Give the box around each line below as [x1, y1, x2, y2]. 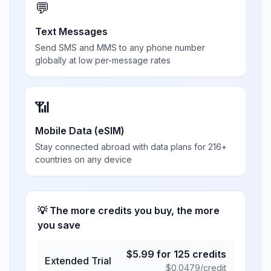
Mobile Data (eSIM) [35, 125, 125, 137]
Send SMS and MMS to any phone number [35, 42, 205, 53]
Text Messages [35, 25, 108, 38]
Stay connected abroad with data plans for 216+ [35, 142, 227, 152]
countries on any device [35, 154, 132, 165]
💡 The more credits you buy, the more [38, 204, 220, 217]
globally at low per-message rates [35, 55, 171, 65]
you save [38, 219, 80, 231]
